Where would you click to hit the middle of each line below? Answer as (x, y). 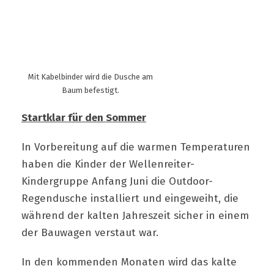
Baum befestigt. (90, 91)
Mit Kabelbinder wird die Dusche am (90, 77)
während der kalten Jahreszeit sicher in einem (135, 216)
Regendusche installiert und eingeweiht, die (130, 199)
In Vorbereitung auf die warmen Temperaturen (136, 147)
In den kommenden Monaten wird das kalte (129, 262)
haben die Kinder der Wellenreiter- (108, 165)
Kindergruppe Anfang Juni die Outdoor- (117, 182)
